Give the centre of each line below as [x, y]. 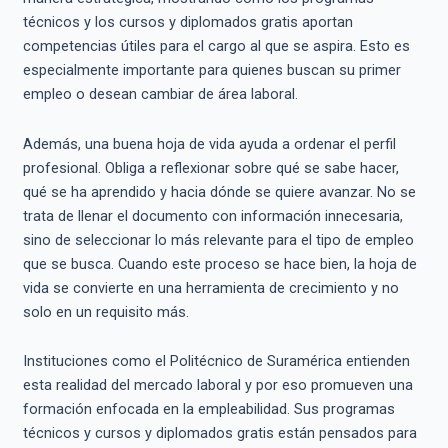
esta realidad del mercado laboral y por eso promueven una [217, 385]
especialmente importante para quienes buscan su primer [211, 70]
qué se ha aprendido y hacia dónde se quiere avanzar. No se [219, 191]
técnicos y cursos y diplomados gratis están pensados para [219, 433]
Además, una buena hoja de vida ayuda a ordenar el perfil [209, 143]
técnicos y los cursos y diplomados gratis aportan [187, 22]
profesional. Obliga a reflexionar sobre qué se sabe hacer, [210, 167]
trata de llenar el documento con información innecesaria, [212, 215]
